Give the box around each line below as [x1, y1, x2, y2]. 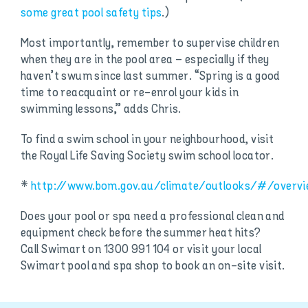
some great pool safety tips [20, 5, 162, 21]
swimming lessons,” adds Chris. [20, 102, 181, 118]
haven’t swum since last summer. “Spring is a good [20, 69, 280, 85]
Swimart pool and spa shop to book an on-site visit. [20, 258, 285, 274]
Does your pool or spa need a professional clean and [20, 209, 285, 225]
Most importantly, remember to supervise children [20, 36, 280, 52]
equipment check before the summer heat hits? [20, 225, 261, 241]
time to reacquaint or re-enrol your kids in [20, 85, 239, 101]
